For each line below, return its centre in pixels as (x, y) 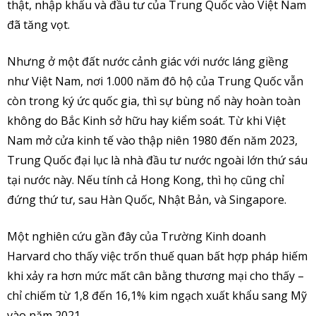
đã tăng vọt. (38, 25)
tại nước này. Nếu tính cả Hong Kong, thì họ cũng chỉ (146, 180)
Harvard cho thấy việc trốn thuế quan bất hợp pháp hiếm (157, 256)
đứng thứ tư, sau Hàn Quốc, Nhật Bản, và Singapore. (147, 200)
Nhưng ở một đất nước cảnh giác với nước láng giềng (148, 62)
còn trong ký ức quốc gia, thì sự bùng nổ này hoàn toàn (154, 101)
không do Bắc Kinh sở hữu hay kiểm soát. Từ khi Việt (146, 121)
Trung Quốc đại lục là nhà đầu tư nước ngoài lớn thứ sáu (157, 160)
